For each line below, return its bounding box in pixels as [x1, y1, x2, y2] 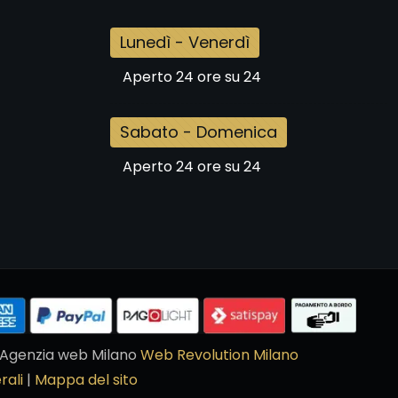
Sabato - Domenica [120, 121, 277, 143]
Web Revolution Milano [139, 345, 298, 365]
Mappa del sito [34, 370, 138, 390]
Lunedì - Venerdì [120, 31, 250, 53]
